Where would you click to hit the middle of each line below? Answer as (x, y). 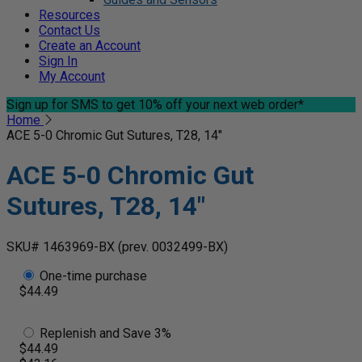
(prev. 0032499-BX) (173, 246)
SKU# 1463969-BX (62, 246)
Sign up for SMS (53, 105)
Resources (69, 15)
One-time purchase (92, 276)
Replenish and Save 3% (104, 333)
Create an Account (90, 46)
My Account (72, 76)
